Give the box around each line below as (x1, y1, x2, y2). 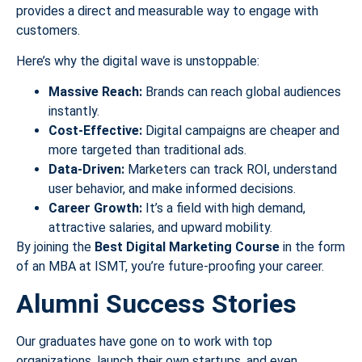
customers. (16, 22, 80, 38)
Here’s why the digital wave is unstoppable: (16, 53, 259, 69)
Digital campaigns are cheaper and (142, 123, 339, 139)
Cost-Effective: (48, 123, 142, 139)
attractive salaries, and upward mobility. (48, 220, 272, 236)
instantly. (48, 103, 99, 120)
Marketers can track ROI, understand (124, 162, 337, 178)
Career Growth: (48, 200, 142, 217)
